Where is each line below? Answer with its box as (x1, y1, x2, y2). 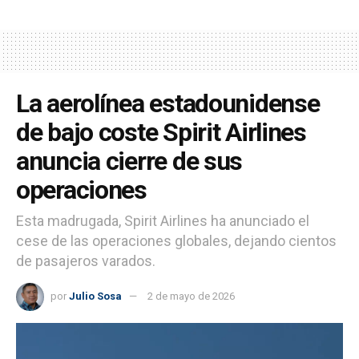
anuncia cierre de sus (16, 145, 243, 176)
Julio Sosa (69, 289, 122, 302)
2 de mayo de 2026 (147, 289, 235, 302)
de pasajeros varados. (16, 252, 155, 269)
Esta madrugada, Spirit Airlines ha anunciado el (16, 212, 309, 229)
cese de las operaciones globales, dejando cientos (16, 232, 337, 249)
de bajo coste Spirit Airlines (16, 116, 306, 147)
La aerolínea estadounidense (16, 87, 320, 119)
